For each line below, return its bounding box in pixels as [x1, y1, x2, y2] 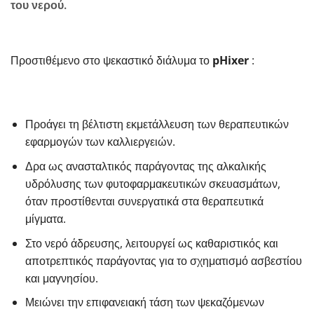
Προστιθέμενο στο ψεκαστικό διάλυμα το [11, 52, 212, 68]
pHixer [212, 52, 249, 68]
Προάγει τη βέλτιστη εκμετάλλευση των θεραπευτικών [25, 116, 289, 132]
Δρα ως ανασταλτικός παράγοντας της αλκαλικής [25, 158, 266, 175]
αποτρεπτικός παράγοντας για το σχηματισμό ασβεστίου [25, 252, 302, 268]
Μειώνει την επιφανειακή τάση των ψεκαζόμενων [25, 294, 264, 310]
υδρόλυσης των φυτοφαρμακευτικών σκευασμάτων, [25, 176, 280, 192]
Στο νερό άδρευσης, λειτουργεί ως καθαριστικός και [25, 235, 278, 251]
